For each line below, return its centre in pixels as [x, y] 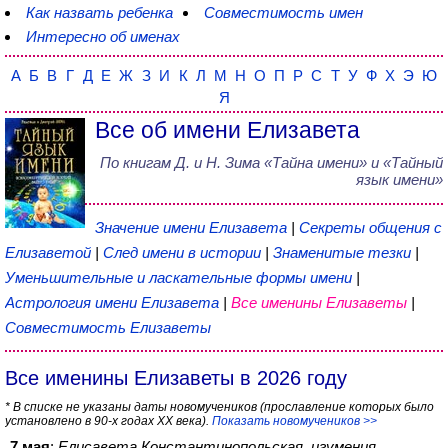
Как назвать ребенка [99, 12]
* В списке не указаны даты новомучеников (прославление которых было [219, 407]
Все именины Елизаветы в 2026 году [176, 378]
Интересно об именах [103, 36]
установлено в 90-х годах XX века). [108, 421]
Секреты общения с [370, 227]
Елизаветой [50, 252]
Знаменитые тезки [342, 252]
